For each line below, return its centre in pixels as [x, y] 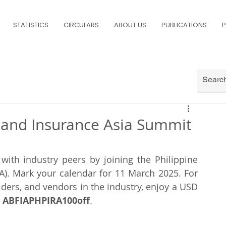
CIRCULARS [81, 25]
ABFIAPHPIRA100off [46, 201]
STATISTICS [31, 25]
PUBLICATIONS [184, 25]
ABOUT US [130, 25]
